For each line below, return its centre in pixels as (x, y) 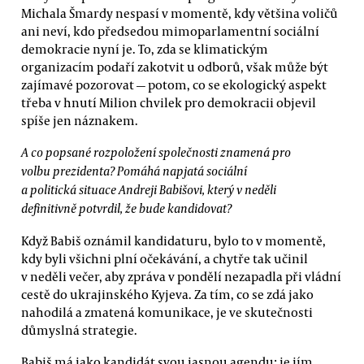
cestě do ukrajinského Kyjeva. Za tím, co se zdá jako (167, 295)
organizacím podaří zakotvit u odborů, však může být (175, 66)
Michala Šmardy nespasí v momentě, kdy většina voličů (180, 13)
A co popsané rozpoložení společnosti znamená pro (156, 152)
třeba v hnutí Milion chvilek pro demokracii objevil (169, 102)
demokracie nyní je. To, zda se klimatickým (145, 48)
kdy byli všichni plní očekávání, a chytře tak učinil (165, 259)
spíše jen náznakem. (80, 120)
